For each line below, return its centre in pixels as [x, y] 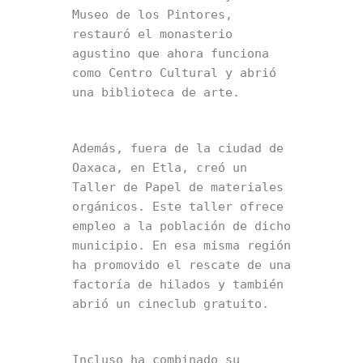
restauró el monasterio [152, 34]
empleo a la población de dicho [181, 226]
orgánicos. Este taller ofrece [178, 207]
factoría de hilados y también [178, 285]
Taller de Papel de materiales [178, 188]
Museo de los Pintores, [152, 15]
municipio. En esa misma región [181, 246]
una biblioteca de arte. [156, 93]
